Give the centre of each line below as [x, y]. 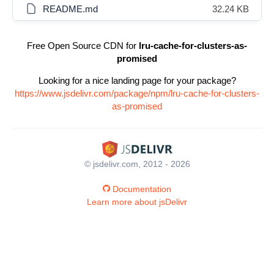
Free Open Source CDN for [83, 46]
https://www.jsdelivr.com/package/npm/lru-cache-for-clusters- [137, 93]
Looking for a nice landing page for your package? [137, 80]
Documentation [142, 189]
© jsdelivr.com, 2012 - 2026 [137, 164]
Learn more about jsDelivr [137, 202]
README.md [70, 9]
